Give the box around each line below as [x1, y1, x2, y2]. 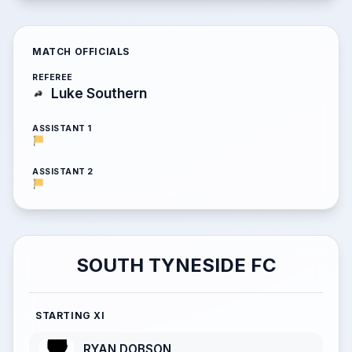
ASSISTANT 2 [32, 167, 93, 177]
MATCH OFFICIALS [32, 46, 130, 57]
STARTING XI [35, 310, 105, 321]
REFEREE [32, 72, 73, 82]
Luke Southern [51, 85, 147, 101]
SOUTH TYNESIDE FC [75, 254, 277, 277]
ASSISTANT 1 [32, 123, 92, 134]
